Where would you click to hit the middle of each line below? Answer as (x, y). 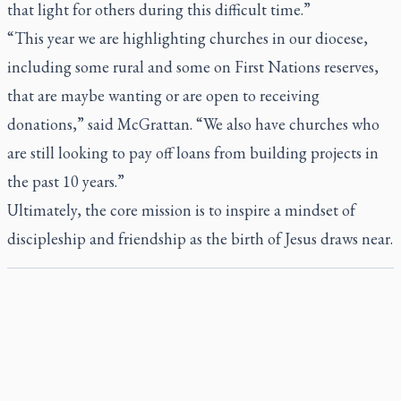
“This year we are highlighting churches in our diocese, (188, 38)
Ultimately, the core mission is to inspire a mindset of (181, 210)
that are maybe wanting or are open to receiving (163, 95)
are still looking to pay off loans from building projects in (193, 153)
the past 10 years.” (66, 181)
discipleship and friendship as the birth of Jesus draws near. (200, 239)
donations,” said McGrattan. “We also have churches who (193, 124)
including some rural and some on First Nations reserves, (193, 67)
